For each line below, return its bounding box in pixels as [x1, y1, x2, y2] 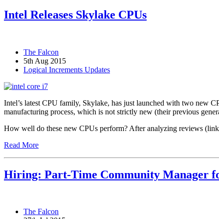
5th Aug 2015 [23, 56, 66, 65]
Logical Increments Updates [23, 65, 110, 74]
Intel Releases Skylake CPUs [4, 8, 147, 21]
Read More [4, 140, 39, 149]
